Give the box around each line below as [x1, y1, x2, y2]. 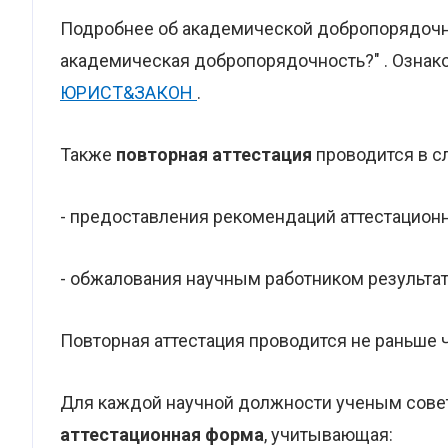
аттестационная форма [60, 424, 264, 445]
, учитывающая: [264, 424, 393, 445]
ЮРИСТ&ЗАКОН [60, 82, 197, 103]
